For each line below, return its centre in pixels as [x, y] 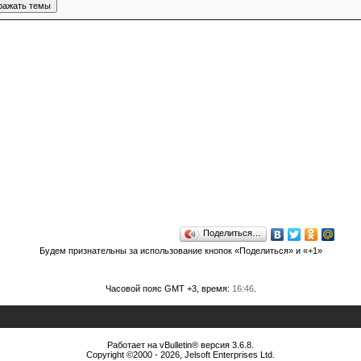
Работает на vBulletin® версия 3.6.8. [180, 345]
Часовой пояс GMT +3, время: [168, 288]
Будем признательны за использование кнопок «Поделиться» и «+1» [180, 251]
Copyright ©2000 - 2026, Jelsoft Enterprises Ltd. [180, 355]
